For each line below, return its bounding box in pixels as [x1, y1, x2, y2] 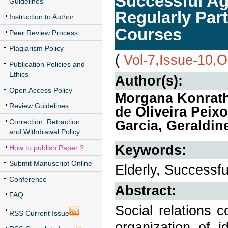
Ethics [9, 70, 28, 78]
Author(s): [115, 73, 183, 89]
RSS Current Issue [9, 209, 69, 217]
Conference [9, 175, 47, 183]
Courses [115, 25, 182, 44]
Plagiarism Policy [9, 44, 64, 52]
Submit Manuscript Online [9, 159, 92, 167]
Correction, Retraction [9, 118, 80, 126]
